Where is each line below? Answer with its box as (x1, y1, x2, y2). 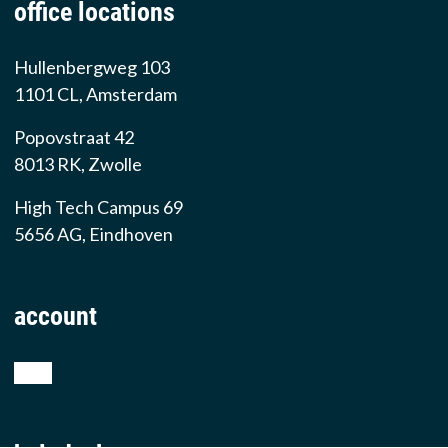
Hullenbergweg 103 (13, 56, 170, 79)
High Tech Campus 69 (13, 196, 183, 219)
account (13, 301, 97, 332)
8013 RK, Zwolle (13, 153, 142, 176)
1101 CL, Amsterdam (13, 83, 177, 106)
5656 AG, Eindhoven (13, 223, 173, 246)
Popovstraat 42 (13, 126, 134, 149)
